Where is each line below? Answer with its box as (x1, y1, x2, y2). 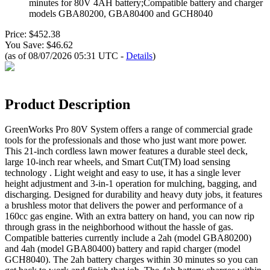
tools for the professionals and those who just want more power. (5, 135, 246, 146)
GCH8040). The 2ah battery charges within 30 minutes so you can (5, 254, 258, 265)
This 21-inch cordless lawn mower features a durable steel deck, (5, 146, 248, 157)
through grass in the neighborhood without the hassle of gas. (5, 222, 233, 233)
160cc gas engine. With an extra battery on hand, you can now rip (5, 211, 254, 222)
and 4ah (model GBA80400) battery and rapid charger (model (5, 243, 240, 254)
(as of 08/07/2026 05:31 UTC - (5, 50, 126, 61)
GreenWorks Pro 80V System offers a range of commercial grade (5, 124, 253, 135)
